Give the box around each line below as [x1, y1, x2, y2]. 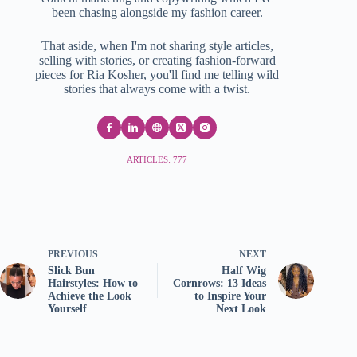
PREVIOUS [48, 248, 98, 260]
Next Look [216, 302, 267, 315]
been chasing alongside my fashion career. [51, 5, 263, 19]
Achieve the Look [48, 289, 131, 302]
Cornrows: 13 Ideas [173, 277, 267, 289]
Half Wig [222, 264, 267, 277]
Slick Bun [48, 264, 95, 277]
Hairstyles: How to [48, 277, 138, 289]
